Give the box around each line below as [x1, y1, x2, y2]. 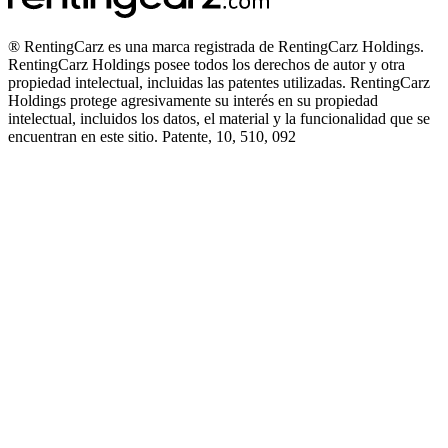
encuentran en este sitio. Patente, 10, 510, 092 [8, 128, 296, 146]
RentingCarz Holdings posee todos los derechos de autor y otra [8, 56, 405, 74]
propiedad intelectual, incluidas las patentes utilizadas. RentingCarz [8, 74, 430, 92]
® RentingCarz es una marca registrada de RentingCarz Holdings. [8, 38, 424, 56]
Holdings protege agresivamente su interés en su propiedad [8, 92, 378, 110]
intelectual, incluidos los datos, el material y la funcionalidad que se [8, 110, 430, 128]
